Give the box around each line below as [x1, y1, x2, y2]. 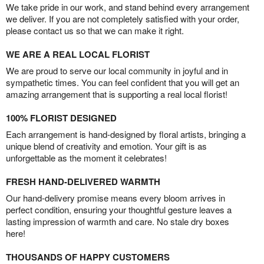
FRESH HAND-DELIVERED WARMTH [6, 174, 160, 188]
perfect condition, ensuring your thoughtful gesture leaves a [6, 203, 232, 216]
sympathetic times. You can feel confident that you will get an [6, 75, 239, 88]
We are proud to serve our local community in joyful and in [6, 64, 228, 77]
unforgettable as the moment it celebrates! [6, 151, 167, 164]
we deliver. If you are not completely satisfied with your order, [6, 12, 239, 25]
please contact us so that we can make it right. [6, 24, 184, 37]
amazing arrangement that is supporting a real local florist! [6, 87, 227, 100]
